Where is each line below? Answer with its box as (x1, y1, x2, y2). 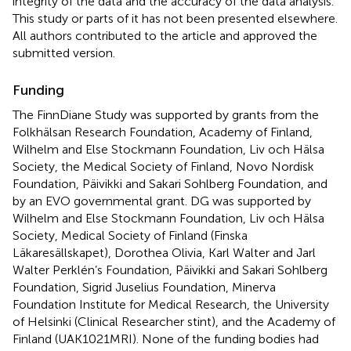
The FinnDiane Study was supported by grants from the (13, 107, 319, 123)
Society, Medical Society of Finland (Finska (13, 228, 248, 244)
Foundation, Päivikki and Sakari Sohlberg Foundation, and (13, 176, 327, 192)
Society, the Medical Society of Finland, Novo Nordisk (13, 159, 314, 175)
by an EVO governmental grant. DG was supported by (13, 194, 311, 209)
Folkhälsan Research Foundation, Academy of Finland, (13, 125, 313, 140)
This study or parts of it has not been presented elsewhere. (13, 11, 338, 27)
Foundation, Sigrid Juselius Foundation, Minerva (13, 280, 276, 295)
